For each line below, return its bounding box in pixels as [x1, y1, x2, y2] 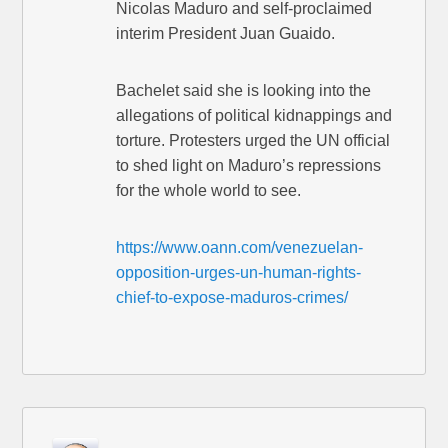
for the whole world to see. [116, 182, 302, 200]
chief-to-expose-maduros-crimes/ [116, 289, 349, 307]
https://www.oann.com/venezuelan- [116, 239, 364, 257]
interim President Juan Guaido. [116, 25, 336, 43]
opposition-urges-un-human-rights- [116, 264, 362, 282]
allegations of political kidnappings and [116, 107, 393, 125]
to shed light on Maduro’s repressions [116, 157, 382, 175]
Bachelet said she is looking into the [116, 82, 372, 100]
